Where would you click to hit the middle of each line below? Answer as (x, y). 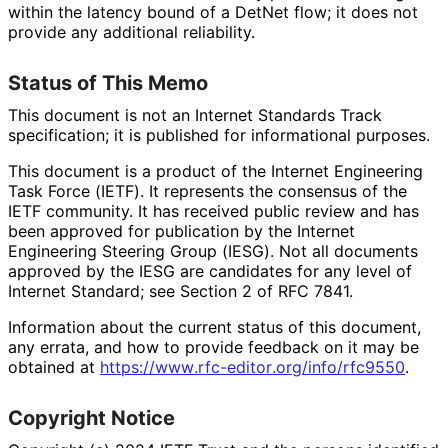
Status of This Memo (108, 82)
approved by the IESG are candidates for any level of (210, 270)
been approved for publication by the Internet (181, 230)
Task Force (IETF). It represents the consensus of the (207, 190)
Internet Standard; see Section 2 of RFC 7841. (180, 290)
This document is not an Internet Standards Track (195, 114)
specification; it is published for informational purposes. (218, 134)
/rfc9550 (371, 366)
